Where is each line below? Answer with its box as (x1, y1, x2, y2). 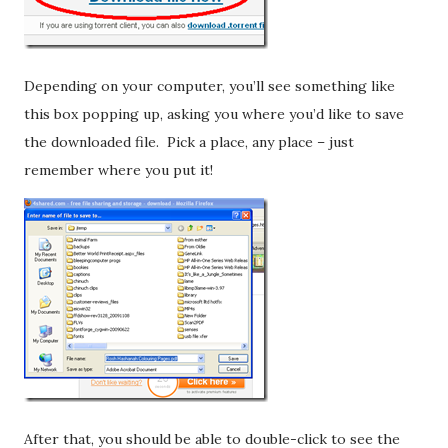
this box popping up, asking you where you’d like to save (24, 104, 404, 123)
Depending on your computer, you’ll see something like (24, 76, 395, 95)
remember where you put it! (24, 160, 213, 179)
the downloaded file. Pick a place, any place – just (24, 132, 354, 151)
